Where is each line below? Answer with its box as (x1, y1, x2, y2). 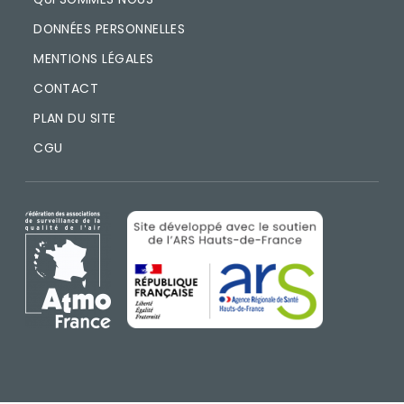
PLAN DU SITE (33, 108, 116, 127)
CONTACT (33, 78, 99, 97)
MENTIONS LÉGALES (33, 49, 154, 68)
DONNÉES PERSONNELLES (33, 19, 186, 38)
